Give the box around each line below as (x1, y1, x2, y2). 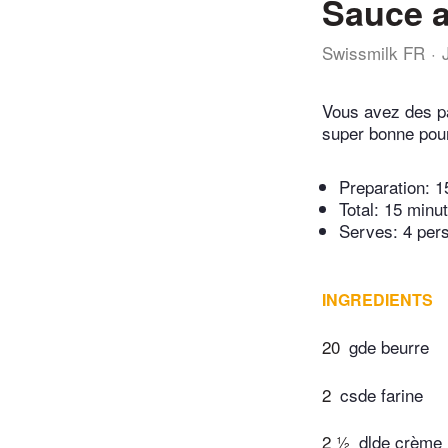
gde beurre (349, 334, 429, 360)
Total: (339, 196, 384, 222)
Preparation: (339, 174, 435, 200)
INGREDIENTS (322, 288, 433, 312)
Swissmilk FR (322, 40, 425, 65)
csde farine (340, 381, 423, 407)
